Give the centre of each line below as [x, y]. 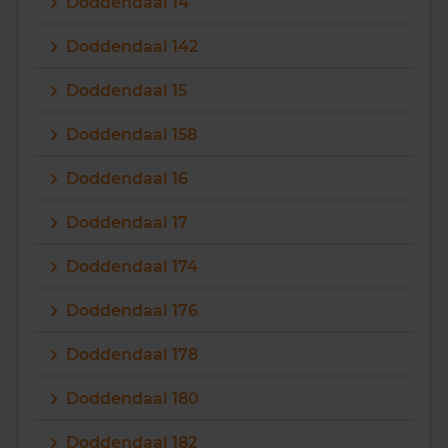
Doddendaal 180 [132, 398]
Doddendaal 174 [132, 266]
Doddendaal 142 [132, 46]
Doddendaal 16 [127, 178]
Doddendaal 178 [132, 354]
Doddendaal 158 [131, 134]
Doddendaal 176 [132, 310]
